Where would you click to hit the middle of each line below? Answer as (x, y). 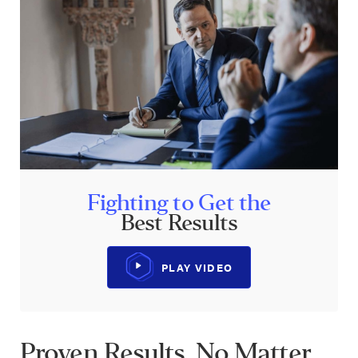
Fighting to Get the (179, 203)
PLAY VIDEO (197, 267)
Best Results (179, 223)
